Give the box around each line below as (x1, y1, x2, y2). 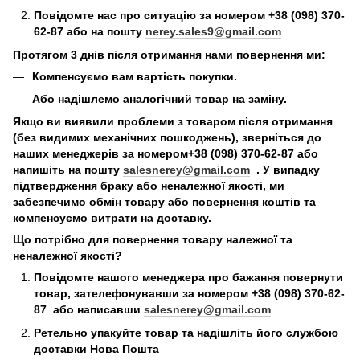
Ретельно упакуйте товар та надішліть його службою (34, 325, 338, 339)
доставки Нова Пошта (34, 342, 159, 355)
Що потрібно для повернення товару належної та (13, 233, 292, 247)
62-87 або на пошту (34, 25, 145, 39)
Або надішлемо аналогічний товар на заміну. (32, 92, 287, 106)
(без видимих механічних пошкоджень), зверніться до (13, 131, 321, 145)
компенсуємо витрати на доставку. (13, 211, 211, 225)
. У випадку (250, 163, 320, 177)
